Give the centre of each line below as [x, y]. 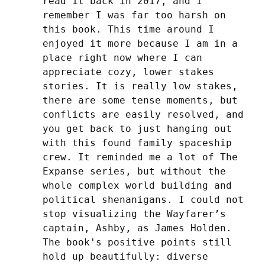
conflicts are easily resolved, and [143, 115]
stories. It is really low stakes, [140, 86]
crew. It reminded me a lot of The [140, 157]
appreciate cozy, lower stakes [128, 72]
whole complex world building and [137, 186]
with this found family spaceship [137, 143]
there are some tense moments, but [140, 101]
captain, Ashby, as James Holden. [137, 228]
